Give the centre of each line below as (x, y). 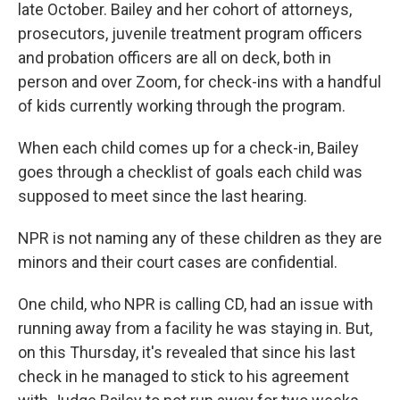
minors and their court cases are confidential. (178, 262)
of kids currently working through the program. (182, 105)
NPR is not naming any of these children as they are (200, 237)
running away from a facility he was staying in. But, (195, 328)
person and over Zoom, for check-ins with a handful (200, 81)
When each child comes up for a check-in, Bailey (188, 147)
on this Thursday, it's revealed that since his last (187, 352)
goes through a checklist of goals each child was (190, 171)
